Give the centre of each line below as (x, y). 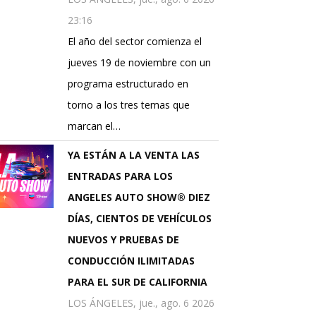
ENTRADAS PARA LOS (120, 176)
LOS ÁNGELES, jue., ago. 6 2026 (141, 303)
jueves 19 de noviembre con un (139, 63)
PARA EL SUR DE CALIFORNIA (138, 282)
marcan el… (94, 126)
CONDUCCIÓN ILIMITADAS (131, 261)
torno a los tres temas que (129, 105)
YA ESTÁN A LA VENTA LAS (134, 155)
